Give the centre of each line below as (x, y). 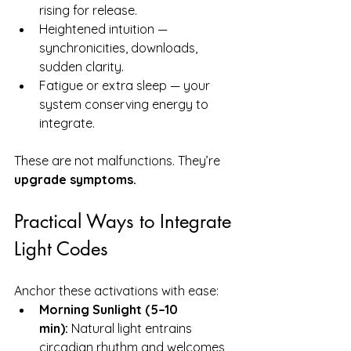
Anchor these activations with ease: (116, 290)
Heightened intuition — (105, 29)
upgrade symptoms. (75, 179)
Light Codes (61, 248)
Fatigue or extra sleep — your (126, 85)
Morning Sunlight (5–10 (110, 309)
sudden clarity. (81, 66)
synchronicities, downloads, (120, 47)
